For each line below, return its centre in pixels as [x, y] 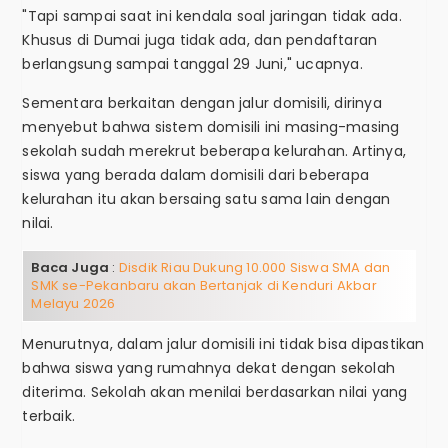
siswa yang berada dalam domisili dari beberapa [196, 175]
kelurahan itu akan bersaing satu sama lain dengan [206, 199]
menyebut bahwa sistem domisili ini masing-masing [211, 127]
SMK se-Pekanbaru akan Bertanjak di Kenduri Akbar [204, 286]
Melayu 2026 [73, 304]
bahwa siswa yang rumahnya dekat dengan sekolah [209, 368]
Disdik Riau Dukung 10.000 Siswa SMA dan [254, 268]
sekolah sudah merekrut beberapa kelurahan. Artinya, [214, 151]
